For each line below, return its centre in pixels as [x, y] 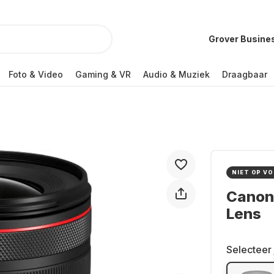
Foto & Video [36, 74]
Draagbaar [245, 74]
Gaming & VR [103, 74]
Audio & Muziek [176, 74]
